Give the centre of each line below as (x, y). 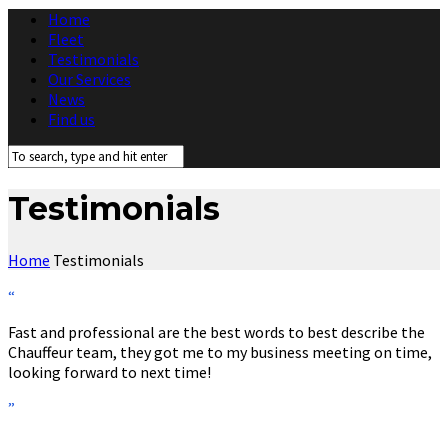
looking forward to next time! (109, 371)
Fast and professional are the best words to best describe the (216, 331)
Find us (71, 118)
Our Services (89, 78)
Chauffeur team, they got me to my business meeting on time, (220, 351)
